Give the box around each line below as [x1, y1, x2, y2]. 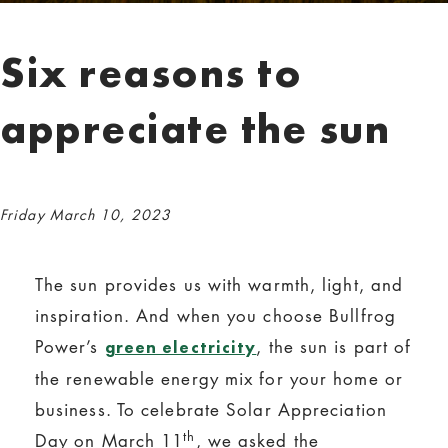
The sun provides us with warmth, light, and [34, 272, 404, 296]
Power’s [34, 334, 105, 358]
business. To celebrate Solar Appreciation [34, 397, 387, 421]
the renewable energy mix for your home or [34, 366, 403, 390]
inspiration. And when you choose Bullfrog [34, 303, 396, 327]
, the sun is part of [256, 334, 412, 358]
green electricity [104, 335, 257, 358]
